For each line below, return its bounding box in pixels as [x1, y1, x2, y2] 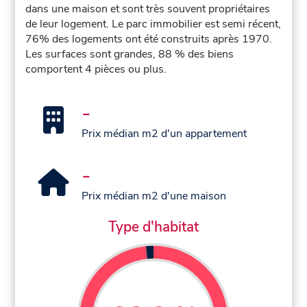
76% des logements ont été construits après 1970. [25, 32, 273, 47]
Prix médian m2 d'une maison [82, 188, 227, 204]
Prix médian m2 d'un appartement [82, 126, 247, 142]
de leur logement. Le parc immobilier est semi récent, [25, 16, 282, 32]
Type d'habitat [108, 217, 199, 236]
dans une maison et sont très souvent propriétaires [25, 1, 271, 17]
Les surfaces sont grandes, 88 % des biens [25, 47, 234, 62]
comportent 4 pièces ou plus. [25, 62, 167, 77]
